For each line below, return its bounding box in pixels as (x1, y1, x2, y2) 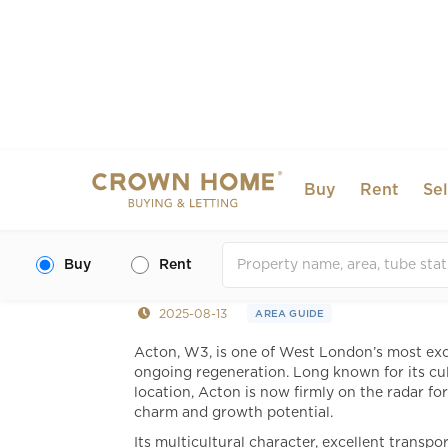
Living (134, 237, 218, 265)
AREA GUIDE (255, 308, 325, 319)
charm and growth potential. (134, 406, 334, 420)
